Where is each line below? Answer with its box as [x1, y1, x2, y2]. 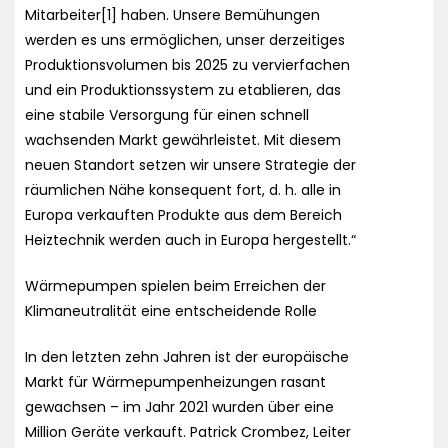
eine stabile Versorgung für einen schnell [25, 104, 309, 125]
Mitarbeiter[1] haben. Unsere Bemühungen [25, 4, 320, 25]
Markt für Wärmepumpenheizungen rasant [25, 371, 326, 392]
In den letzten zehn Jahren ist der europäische [25, 346, 349, 367]
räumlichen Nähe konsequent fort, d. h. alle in [25, 179, 341, 200]
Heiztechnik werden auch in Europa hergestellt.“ [25, 229, 356, 250]
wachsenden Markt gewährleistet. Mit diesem [25, 129, 341, 150]
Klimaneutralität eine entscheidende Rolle [25, 300, 317, 321]
